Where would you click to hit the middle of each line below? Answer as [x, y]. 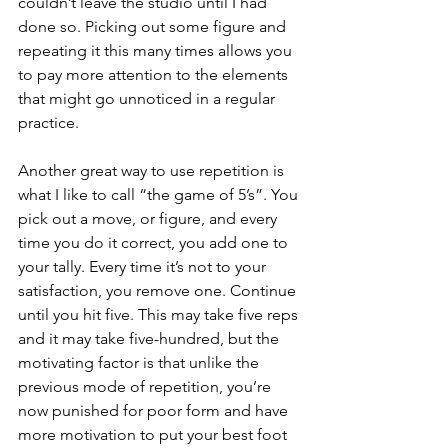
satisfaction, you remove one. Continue [159, 290]
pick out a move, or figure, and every [149, 218]
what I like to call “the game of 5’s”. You [160, 194]
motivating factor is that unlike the [140, 362]
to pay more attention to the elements [155, 74]
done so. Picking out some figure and [154, 26]
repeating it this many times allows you [157, 50]
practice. [48, 122]
